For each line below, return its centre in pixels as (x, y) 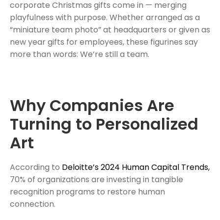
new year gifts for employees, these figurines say (104, 42)
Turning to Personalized (104, 124)
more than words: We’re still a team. (80, 54)
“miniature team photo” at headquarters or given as (110, 29)
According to (36, 167)
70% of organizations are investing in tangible (96, 179)
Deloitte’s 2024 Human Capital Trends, (136, 167)
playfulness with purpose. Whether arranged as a (105, 17)
